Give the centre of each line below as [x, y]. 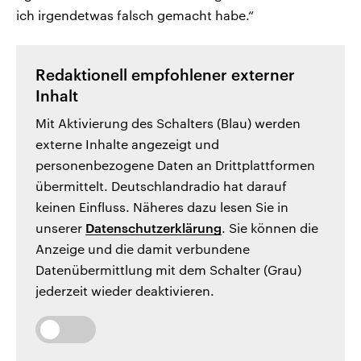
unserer [60, 228]
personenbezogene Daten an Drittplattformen [175, 165]
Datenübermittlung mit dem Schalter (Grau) [168, 270]
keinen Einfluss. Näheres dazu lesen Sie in [162, 207]
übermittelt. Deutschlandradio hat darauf [161, 186]
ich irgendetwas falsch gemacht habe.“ [135, 15]
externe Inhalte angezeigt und [127, 144]
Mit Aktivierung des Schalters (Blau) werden [168, 123]
